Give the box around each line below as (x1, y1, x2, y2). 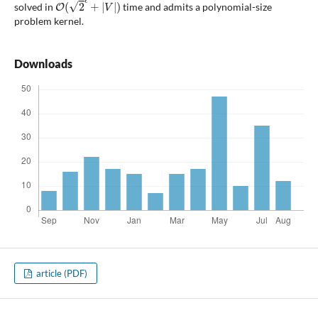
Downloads (13, 57, 72, 71)
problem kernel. (13, 15, 84, 28)
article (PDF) (34, 268, 88, 280)
